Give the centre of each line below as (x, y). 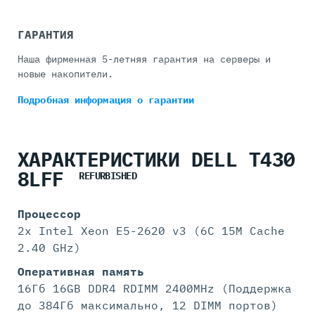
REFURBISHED (108, 175)
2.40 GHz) (49, 247)
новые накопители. (65, 74)
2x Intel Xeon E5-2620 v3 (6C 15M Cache (151, 230)
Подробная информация (78, 100)
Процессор (49, 213)
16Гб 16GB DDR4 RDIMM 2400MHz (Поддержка (155, 288)
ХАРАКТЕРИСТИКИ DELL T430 (156, 160)
